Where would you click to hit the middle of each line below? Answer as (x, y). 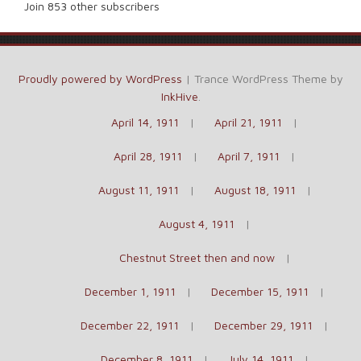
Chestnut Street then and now (197, 257)
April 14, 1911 (145, 122)
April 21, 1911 (248, 122)
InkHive (179, 96)
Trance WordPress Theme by (268, 78)
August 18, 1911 (255, 189)
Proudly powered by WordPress (100, 78)
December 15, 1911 (260, 291)
